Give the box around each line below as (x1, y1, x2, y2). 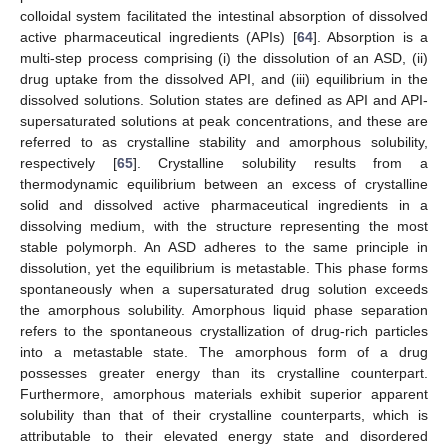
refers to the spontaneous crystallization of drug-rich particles (20, 323, 428, 340)
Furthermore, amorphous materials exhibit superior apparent (20, 386, 428, 403)
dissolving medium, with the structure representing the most (20, 218, 428, 235)
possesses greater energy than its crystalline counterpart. (20, 365, 428, 382)
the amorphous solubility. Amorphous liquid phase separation (20, 302, 428, 319)
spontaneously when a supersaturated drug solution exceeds (20, 281, 428, 298)
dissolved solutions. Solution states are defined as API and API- (20, 92, 428, 109)
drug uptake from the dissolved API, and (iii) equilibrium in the (20, 71, 428, 88)
